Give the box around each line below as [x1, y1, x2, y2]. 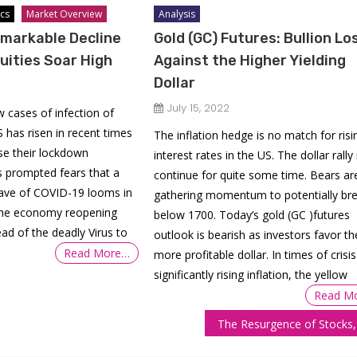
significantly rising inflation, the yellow [153, 266, 347, 282]
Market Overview [26, 6, 103, 21]
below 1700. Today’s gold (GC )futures [153, 206, 350, 222]
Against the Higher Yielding [153, 51, 346, 69]
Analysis [158, 6, 195, 21]
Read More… [63, 245, 130, 261]
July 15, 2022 [167, 100, 229, 116]
